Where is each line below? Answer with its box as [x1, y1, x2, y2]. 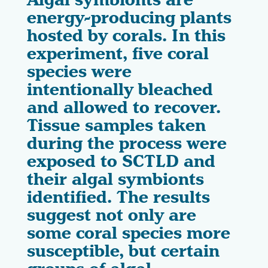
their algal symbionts [27, 167, 204, 192]
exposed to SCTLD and [27, 150, 215, 174]
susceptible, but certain [27, 239, 220, 264]
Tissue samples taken [27, 114, 206, 138]
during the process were [27, 132, 227, 156]
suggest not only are [27, 203, 196, 228]
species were [27, 60, 132, 84]
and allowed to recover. [27, 96, 221, 120]
